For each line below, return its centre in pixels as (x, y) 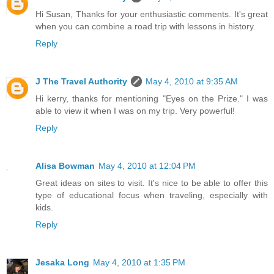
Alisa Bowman (65, 166)
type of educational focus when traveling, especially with (152, 195)
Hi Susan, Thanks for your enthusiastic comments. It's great (152, 14)
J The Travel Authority (81, 82)
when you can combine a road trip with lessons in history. (146, 27)
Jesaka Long (62, 263)
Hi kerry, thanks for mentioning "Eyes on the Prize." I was (152, 99)
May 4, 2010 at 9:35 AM (192, 82)
